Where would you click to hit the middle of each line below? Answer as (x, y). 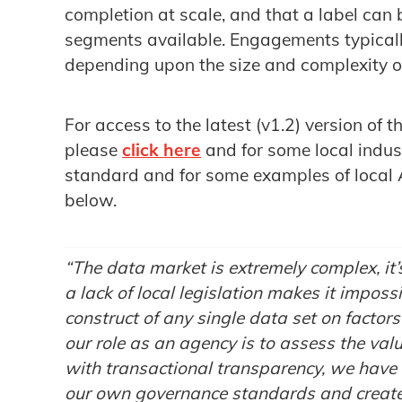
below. (91, 200)
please (93, 149)
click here (162, 149)
